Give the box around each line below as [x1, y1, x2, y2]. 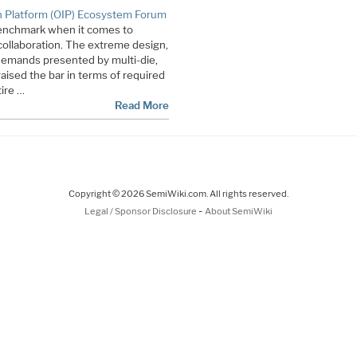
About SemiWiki [205, 205, 273, 217]
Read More [114, 98, 169, 112]
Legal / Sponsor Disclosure [84, 205, 198, 217]
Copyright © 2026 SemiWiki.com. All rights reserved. [69, 187, 288, 199]
